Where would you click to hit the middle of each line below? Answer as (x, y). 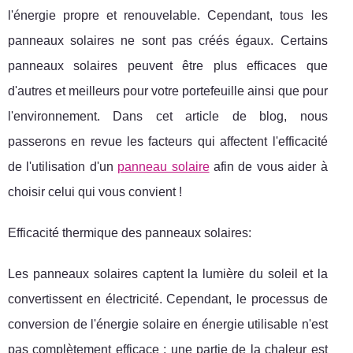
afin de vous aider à (268, 166)
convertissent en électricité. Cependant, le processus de (168, 299)
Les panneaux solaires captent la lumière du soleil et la (168, 273)
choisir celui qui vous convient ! (95, 191)
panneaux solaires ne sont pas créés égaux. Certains (168, 40)
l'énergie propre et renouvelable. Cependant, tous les (168, 15)
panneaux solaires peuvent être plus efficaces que (168, 65)
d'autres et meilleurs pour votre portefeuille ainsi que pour (168, 91)
